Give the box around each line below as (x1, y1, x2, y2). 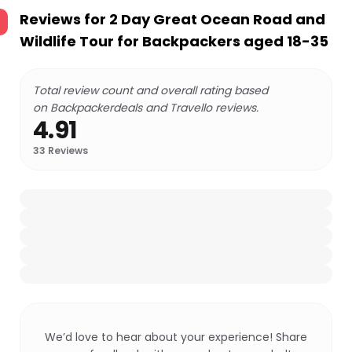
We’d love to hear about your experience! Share (45, 329, 307, 345)
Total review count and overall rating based (33, 82, 268, 98)
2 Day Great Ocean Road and (109, 9, 325, 29)
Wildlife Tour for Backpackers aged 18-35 (20, 31, 328, 51)
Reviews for (20, 9, 109, 29)
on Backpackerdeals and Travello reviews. (33, 100, 258, 115)
